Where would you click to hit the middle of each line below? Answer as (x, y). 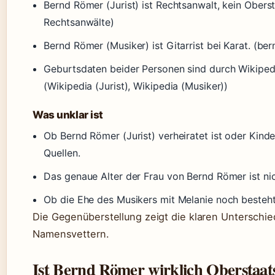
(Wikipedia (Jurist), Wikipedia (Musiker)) (136, 86)
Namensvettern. (71, 234)
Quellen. (62, 153)
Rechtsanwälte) (79, 22)
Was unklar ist (68, 115)
